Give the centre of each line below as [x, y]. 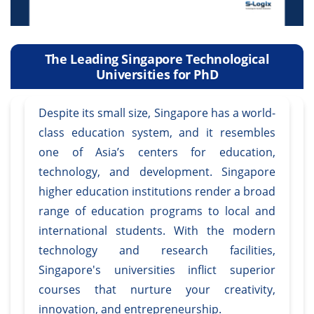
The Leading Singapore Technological [157, 59]
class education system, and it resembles [157, 133]
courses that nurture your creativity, [157, 290]
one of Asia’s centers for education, [157, 152]
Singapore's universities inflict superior [157, 270]
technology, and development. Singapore [157, 172]
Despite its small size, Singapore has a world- [157, 113]
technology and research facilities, [157, 251]
